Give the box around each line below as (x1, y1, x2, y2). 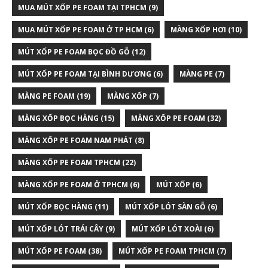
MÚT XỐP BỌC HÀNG (18, 201, 93, 212)
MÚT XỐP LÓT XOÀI (132, 223, 202, 234)
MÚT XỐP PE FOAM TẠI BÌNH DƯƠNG (18, 68, 151, 79)
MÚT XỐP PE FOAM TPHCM (118, 245, 215, 256)
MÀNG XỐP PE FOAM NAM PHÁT (18, 135, 133, 145)
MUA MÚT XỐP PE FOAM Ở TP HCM (18, 24, 142, 35)
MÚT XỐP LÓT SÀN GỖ (125, 201, 206, 212)
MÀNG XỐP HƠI (170, 24, 226, 35)
